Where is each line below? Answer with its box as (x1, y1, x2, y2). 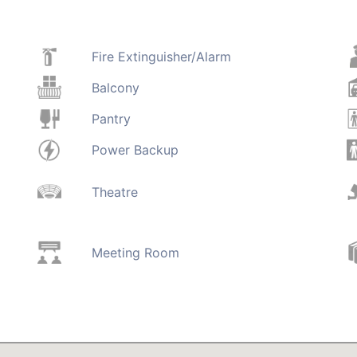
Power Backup (91, 142, 178, 159)
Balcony (91, 79, 139, 96)
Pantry (91, 111, 131, 127)
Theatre (91, 183, 138, 200)
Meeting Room (91, 244, 179, 261)
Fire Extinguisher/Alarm (91, 48, 231, 65)
